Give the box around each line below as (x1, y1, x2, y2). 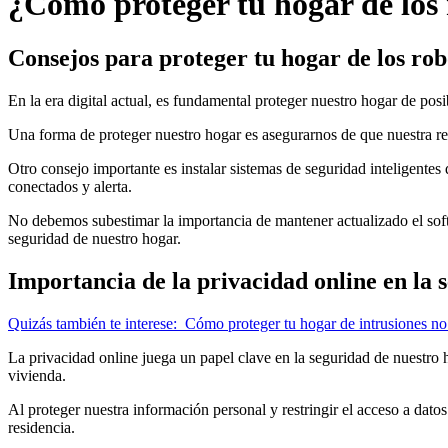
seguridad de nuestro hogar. (8, 229, 181, 247)
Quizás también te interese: (8, 314, 177, 332)
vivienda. (8, 366, 66, 384)
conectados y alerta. (8, 177, 132, 195)
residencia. (8, 418, 75, 436)
